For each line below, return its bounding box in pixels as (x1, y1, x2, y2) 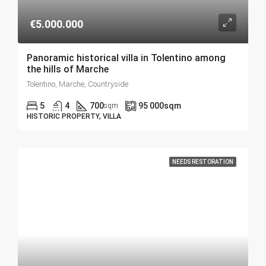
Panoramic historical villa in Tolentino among (27, 52, 226, 64)
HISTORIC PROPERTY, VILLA (27, 112, 121, 121)
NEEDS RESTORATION (172, 159, 233, 165)
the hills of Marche (27, 64, 109, 75)
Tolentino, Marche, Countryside (27, 80, 128, 88)
